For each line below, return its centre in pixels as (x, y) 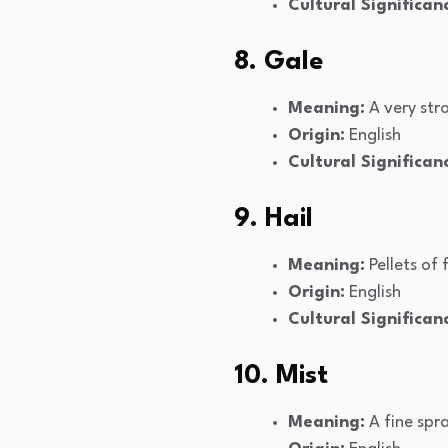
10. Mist (281, 376)
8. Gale (279, 62)
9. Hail (273, 219)
